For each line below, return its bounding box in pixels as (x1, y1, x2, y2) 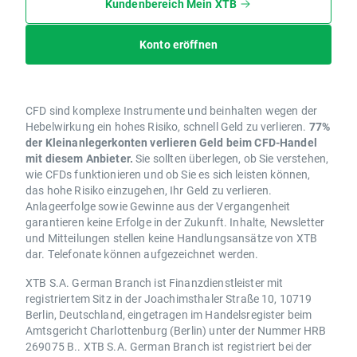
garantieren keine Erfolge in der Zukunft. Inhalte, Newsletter (25, 214, 325, 229)
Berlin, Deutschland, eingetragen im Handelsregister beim (25, 306, 312, 322)
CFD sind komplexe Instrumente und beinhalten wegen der (25, 102, 318, 118)
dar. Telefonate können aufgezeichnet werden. (25, 245, 259, 261)
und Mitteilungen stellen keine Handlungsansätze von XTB (25, 229, 318, 245)
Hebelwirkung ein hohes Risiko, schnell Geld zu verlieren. (25, 118, 309, 134)
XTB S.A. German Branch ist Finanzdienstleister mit (25, 274, 284, 290)
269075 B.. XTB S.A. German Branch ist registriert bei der (25, 338, 312, 354)
